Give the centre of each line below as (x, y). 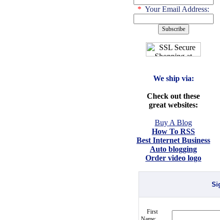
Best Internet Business (173, 140)
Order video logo (173, 158)
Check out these (173, 96)
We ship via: (173, 78)
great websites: (173, 105)
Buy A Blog (173, 123)
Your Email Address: (175, 9)
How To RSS (173, 131)
